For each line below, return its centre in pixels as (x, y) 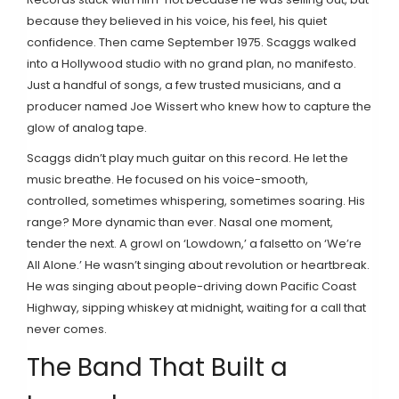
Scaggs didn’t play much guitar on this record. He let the (187, 159)
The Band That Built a (157, 368)
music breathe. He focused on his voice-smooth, (167, 180)
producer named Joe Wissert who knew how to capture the (199, 107)
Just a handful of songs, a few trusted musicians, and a (184, 85)
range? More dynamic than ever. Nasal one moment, (180, 223)
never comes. (67, 330)
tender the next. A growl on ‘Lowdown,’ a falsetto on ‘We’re (194, 244)
